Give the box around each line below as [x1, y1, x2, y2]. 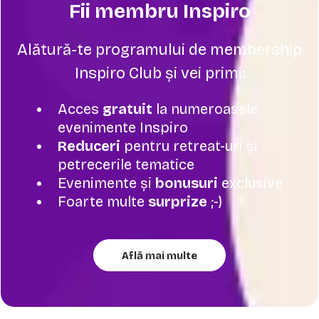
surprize [148, 192, 207, 210]
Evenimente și [58, 174, 155, 192]
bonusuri [155, 174, 218, 192]
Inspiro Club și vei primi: [74, 63, 245, 83]
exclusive [218, 174, 283, 192]
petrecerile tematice [58, 155, 194, 173]
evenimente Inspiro [58, 118, 188, 136]
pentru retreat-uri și [120, 137, 258, 155]
